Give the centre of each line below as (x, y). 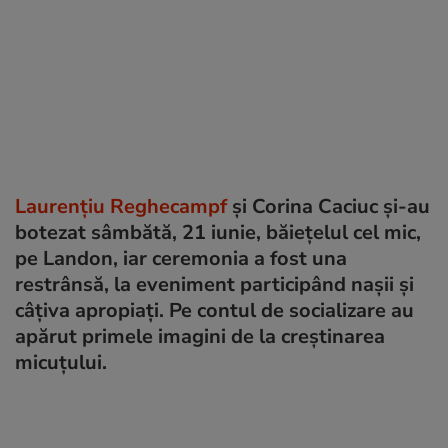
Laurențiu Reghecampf (121, 206)
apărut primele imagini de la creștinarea (200, 336)
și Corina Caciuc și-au (328, 206)
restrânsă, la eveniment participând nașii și (214, 284)
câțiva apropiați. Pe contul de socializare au (214, 310)
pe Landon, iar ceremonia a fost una (181, 258)
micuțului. (61, 362)
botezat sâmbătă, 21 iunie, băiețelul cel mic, (218, 232)
